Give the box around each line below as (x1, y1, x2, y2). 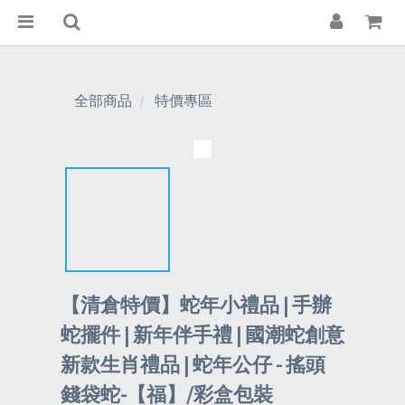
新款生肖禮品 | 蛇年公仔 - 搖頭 (61, 352, 325, 378)
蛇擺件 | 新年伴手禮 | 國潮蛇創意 (61, 322, 344, 348)
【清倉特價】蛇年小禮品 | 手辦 (61, 292, 332, 318)
